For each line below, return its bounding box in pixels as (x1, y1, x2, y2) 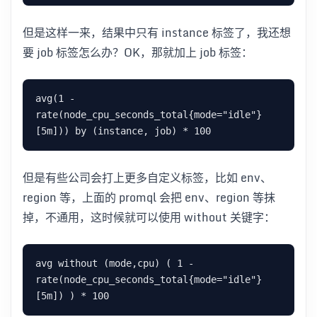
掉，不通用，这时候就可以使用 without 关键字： (23, 207, 275, 226)
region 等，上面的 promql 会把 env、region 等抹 (23, 188, 275, 207)
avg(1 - (35, 92, 75, 104)
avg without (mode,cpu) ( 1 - (35, 257, 194, 269)
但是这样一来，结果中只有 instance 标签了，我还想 (23, 23, 291, 42)
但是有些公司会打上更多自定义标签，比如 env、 (23, 168, 272, 187)
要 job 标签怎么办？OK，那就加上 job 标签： (23, 42, 253, 62)
